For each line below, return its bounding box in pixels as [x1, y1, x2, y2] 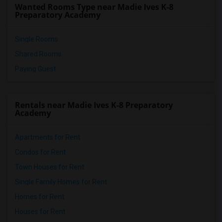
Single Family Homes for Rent [15, 178, 107, 186]
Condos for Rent [15, 148, 66, 156]
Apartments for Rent [15, 133, 80, 141]
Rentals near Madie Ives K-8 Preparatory [15, 100, 173, 111]
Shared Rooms [15, 50, 61, 58]
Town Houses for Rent [15, 163, 84, 171]
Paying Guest [15, 65, 56, 73]
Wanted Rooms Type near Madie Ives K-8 [15, 1, 173, 12]
